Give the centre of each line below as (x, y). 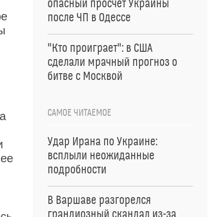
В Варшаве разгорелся (99, 201)
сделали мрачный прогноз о (112, 62)
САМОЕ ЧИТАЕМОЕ (79, 113)
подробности (77, 170)
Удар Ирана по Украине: (102, 142)
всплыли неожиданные (101, 156)
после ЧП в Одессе (89, 18)
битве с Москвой (85, 77)
